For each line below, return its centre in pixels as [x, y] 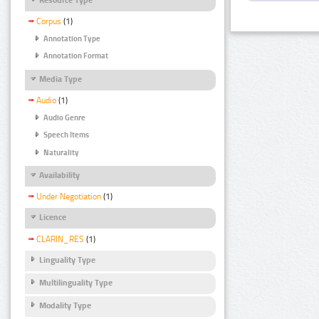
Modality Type [65, 306]
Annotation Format [76, 56]
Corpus [49, 22]
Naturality [61, 152]
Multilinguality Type [76, 282]
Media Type [61, 79]
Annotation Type [72, 39]
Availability [59, 176]
